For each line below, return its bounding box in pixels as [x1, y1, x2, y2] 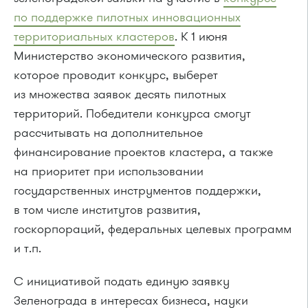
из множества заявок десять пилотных [14, 86, 226, 102]
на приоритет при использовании [14, 163, 203, 179]
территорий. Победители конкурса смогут [14, 105, 251, 122]
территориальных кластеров [14, 28, 175, 45]
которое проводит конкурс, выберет [14, 67, 218, 83]
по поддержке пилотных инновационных [14, 9, 241, 25]
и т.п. [14, 240, 41, 256]
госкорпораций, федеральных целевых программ [14, 221, 291, 237]
